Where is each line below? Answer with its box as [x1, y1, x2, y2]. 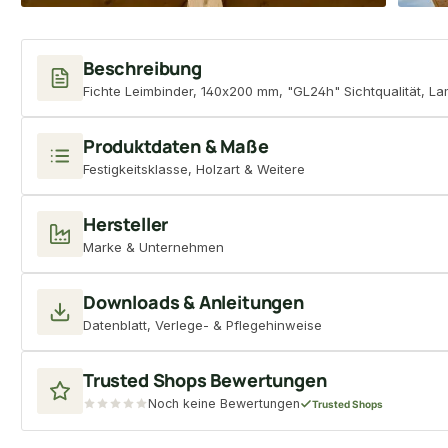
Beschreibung [83, 56, 202, 81]
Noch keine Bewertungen [148, 396, 300, 412]
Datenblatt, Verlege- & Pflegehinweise [83, 317, 322, 334]
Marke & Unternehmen [83, 239, 224, 256]
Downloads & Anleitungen [83, 290, 304, 315]
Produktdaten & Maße [83, 134, 269, 159]
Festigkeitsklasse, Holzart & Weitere [83, 161, 305, 178]
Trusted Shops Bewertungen [83, 368, 327, 393]
